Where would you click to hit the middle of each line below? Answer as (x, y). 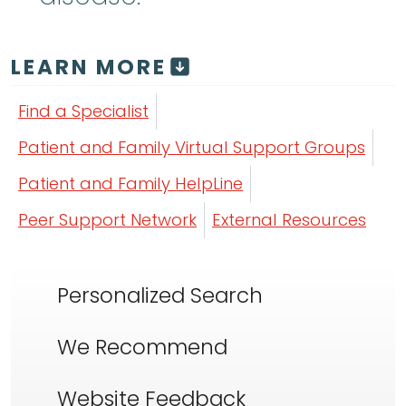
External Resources (289, 219)
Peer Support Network (107, 219)
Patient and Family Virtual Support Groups (192, 147)
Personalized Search (160, 295)
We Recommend (142, 347)
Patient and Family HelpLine (130, 183)
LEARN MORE (89, 67)
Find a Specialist (83, 111)
